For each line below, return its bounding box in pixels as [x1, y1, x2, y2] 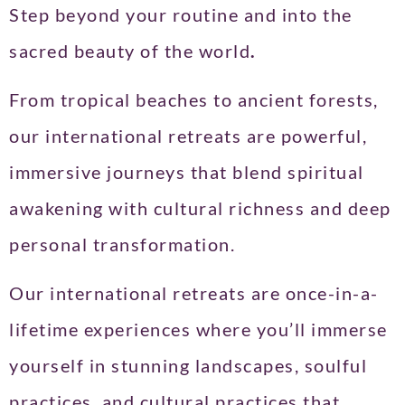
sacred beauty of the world [9, 39, 250, 61]
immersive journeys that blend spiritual [9, 160, 364, 183]
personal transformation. [9, 232, 235, 255]
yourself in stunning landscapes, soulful [9, 354, 367, 377]
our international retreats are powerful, [9, 124, 367, 146]
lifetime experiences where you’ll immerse [9, 318, 388, 341]
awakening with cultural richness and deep [9, 196, 391, 219]
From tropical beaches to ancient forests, [9, 88, 379, 110]
